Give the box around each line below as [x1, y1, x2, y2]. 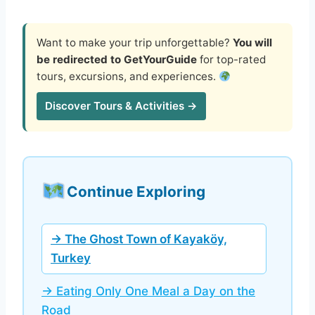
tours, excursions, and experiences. [37, 70, 219, 84]
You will [233, 36, 272, 50]
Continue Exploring [66, 182, 205, 200]
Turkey [51, 251, 91, 266]
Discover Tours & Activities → [45, 99, 198, 113]
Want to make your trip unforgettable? [37, 36, 233, 50]
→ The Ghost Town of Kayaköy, [51, 232, 227, 247]
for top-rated [197, 53, 266, 67]
